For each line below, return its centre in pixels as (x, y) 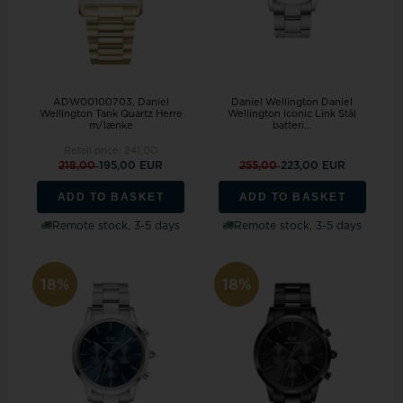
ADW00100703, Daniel (111, 102)
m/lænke (111, 125)
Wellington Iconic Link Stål (292, 113)
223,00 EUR (313, 165)
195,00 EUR (131, 165)
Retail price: (94, 150)
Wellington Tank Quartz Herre (111, 113)
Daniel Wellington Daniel (292, 102)
